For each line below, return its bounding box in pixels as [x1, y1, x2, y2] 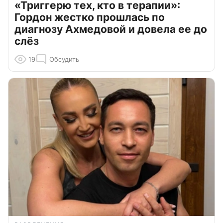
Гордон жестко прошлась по [14, 11, 165, 24]
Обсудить [49, 55, 79, 64]
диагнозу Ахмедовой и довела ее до [14, 23, 207, 36]
